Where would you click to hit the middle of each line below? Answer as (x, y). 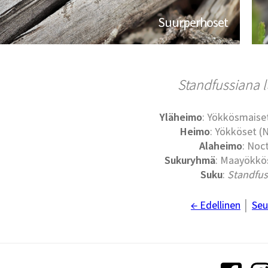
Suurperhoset (193, 22)
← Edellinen (215, 205)
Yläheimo (181, 117)
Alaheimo (220, 146)
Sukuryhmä (190, 160)
